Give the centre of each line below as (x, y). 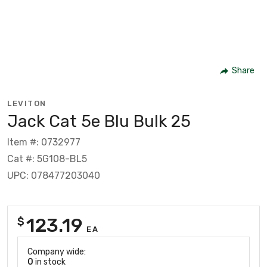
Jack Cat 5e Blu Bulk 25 (99, 121)
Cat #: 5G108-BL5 (47, 159)
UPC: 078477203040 (54, 175)
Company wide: (57, 252)
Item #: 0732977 (44, 142)
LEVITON (27, 103)
